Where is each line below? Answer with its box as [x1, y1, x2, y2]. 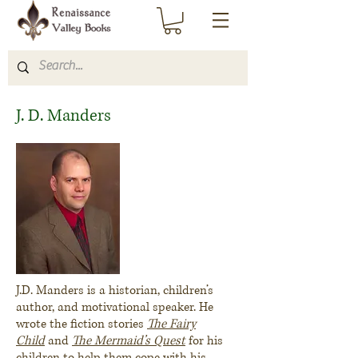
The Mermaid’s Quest [72, 332, 185, 349]
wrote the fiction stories [16, 315, 147, 332]
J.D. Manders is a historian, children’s [16, 281, 213, 299]
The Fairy [147, 315, 196, 332]
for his [185, 332, 223, 349]
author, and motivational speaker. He [16, 298, 213, 316]
